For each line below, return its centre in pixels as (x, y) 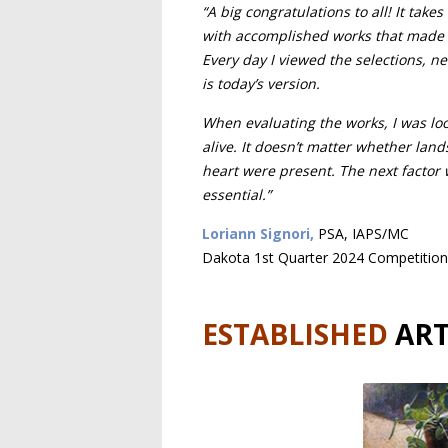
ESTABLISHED (295, 334)
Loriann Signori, (258, 233)
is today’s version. (261, 83)
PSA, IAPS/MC (363, 233)
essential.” (236, 194)
